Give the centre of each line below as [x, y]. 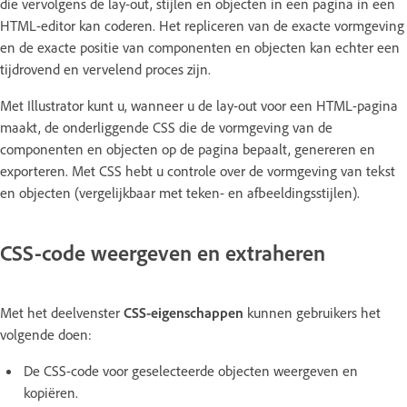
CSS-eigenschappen [184, 312]
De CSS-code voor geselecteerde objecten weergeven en [191, 370]
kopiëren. [51, 392]
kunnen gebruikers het [312, 312]
